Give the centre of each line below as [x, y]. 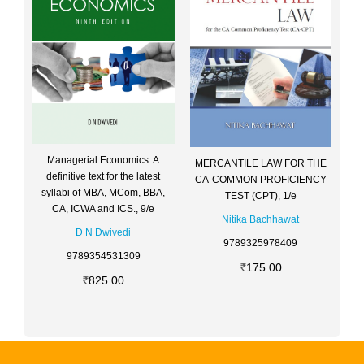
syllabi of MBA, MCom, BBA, [104, 193]
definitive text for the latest [104, 177]
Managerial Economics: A [104, 160]
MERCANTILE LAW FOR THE [260, 163]
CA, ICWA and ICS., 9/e [104, 209]
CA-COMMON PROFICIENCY [260, 179]
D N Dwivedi [104, 233]
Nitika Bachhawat [261, 219]
